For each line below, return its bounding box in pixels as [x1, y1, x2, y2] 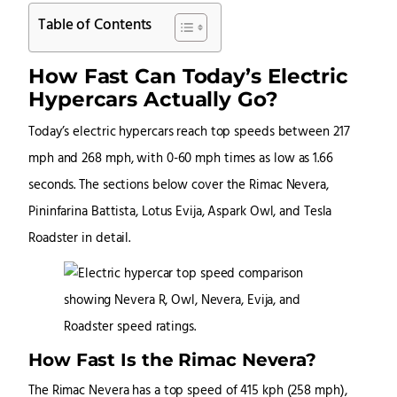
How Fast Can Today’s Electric [28, 63, 349, 90]
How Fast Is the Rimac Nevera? [28, 348, 317, 371]
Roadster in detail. [28, 229, 131, 250]
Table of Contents [38, 12, 152, 38]
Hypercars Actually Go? [28, 86, 278, 113]
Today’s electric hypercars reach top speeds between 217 [28, 122, 350, 144]
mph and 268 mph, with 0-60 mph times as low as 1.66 [28, 149, 333, 170]
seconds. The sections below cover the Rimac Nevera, [28, 175, 329, 197]
